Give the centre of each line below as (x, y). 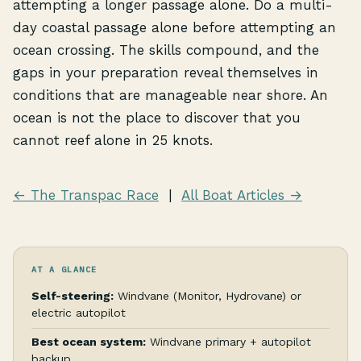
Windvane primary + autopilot (228, 342)
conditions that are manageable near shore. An (170, 95)
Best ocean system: (89, 342)
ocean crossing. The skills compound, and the (166, 50)
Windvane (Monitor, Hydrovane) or (207, 295)
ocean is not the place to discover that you (157, 118)
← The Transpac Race (86, 195)
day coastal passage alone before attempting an (174, 28)
